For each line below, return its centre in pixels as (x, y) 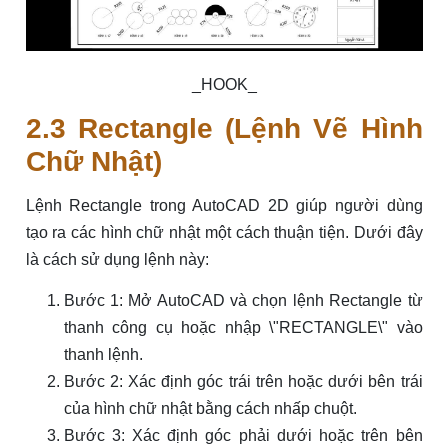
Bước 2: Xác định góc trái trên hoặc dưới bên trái (243, 382)
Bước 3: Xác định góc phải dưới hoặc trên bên (243, 436)
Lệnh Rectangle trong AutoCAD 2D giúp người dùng (224, 206)
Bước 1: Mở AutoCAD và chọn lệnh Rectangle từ (243, 301)
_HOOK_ (224, 85)
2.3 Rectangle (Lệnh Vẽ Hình (224, 129)
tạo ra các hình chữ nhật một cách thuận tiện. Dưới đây (224, 233)
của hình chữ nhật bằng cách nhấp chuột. (210, 409)
